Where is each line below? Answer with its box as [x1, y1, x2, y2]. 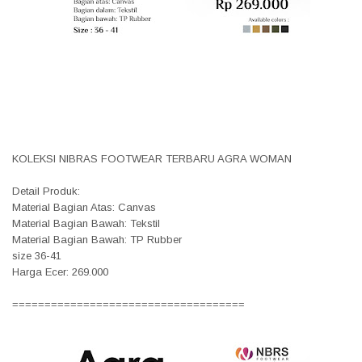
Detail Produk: [12, 184, 80, 197]
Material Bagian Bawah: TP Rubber [12, 233, 182, 246]
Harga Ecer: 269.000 [12, 265, 108, 278]
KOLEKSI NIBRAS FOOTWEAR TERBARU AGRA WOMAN [12, 152, 292, 165]
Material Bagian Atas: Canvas [12, 200, 156, 213]
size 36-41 [12, 249, 61, 262]
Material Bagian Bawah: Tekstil [12, 217, 160, 229]
